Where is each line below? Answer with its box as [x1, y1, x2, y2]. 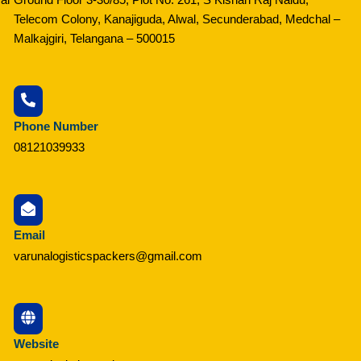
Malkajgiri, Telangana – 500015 [13, 31, 175, 45]
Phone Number [13, 118, 98, 133]
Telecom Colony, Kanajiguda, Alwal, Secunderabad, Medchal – [13, 11, 340, 26]
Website [13, 337, 59, 351]
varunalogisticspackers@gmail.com [13, 249, 202, 263]
